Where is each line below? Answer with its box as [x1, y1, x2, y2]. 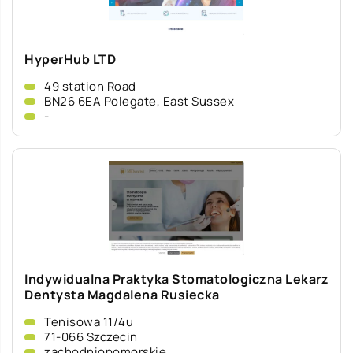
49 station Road [44, 78, 136, 95]
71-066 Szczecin [44, 329, 138, 345]
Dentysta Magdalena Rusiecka [24, 286, 220, 303]
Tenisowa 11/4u [44, 314, 133, 330]
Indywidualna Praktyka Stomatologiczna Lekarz [24, 270, 329, 288]
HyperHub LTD [24, 50, 116, 68]
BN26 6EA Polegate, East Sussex [44, 93, 234, 110]
